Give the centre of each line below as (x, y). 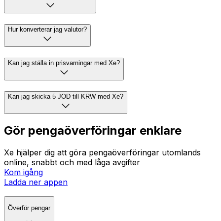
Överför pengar (29, 208)
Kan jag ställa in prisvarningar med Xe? (64, 63)
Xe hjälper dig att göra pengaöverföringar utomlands (102, 153)
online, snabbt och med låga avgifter (72, 163)
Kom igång (23, 172)
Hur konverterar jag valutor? (47, 30)
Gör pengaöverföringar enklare (93, 131)
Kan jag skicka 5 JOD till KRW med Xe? (66, 96)
